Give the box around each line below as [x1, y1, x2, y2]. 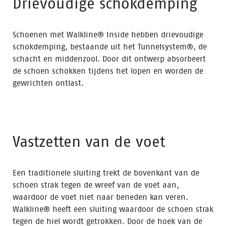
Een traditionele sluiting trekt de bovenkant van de [13, 168, 199, 178]
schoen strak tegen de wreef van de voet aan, [13, 180, 179, 190]
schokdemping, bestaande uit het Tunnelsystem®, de [13, 42, 207, 51]
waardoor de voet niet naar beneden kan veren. [13, 192, 188, 202]
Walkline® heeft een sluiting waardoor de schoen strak [13, 204, 213, 214]
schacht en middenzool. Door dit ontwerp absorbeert [13, 54, 206, 64]
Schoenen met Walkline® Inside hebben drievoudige [13, 30, 203, 39]
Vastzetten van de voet [13, 133, 165, 150]
